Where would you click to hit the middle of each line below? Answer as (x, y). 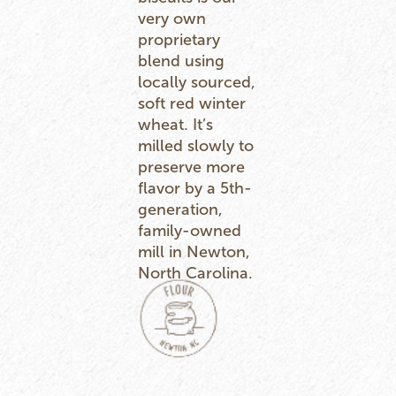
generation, (180, 209)
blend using (181, 61)
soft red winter (192, 103)
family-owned (190, 230)
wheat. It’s (175, 124)
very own (172, 18)
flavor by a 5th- (195, 188)
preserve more (191, 167)
